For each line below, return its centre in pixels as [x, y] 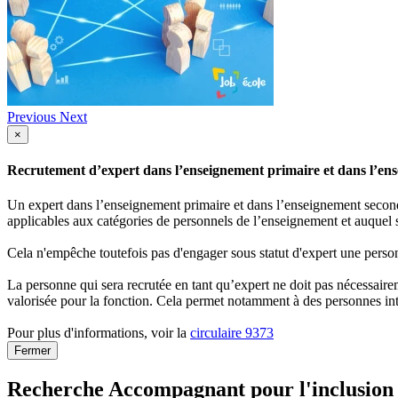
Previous [32, 116]
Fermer [32, 351]
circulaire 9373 [232, 333]
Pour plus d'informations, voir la [99, 333]
